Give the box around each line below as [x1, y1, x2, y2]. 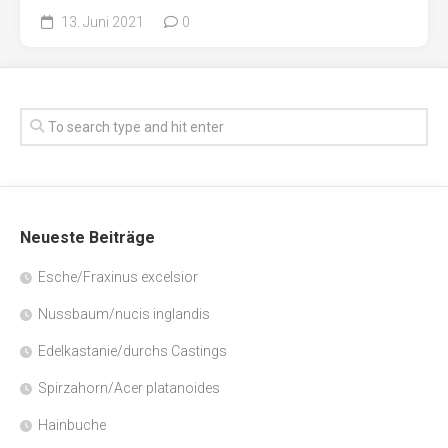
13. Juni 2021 [58, 14, 144, 31]
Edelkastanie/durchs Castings [38, 343, 227, 360]
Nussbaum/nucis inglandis [38, 306, 210, 323]
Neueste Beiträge [20, 228, 155, 248]
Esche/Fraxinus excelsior [38, 269, 198, 286]
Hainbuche [38, 417, 106, 434]
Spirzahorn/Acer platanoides [38, 380, 220, 397]
